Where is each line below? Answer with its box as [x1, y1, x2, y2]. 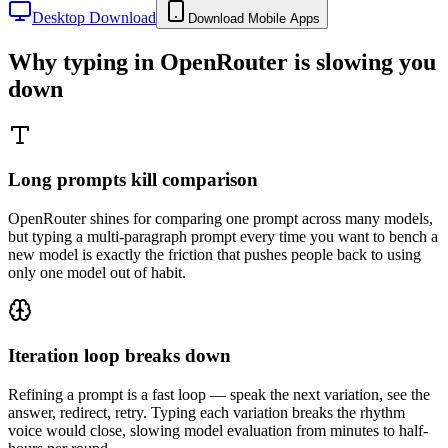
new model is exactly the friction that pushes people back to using [8, 246, 421, 264]
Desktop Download [32, 8, 156, 26]
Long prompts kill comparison [8, 169, 258, 191]
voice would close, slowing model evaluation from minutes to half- [8, 421, 428, 439]
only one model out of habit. [8, 264, 186, 282]
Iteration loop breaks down [8, 344, 231, 366]
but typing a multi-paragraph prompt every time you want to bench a [8, 228, 438, 246]
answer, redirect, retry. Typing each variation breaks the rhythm [8, 403, 405, 421]
